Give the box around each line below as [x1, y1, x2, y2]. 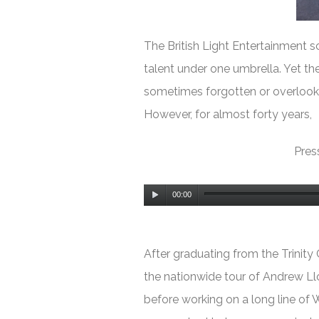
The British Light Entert [144, 38, 264, 53]
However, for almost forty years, [144, 107, 312, 121]
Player [143, 203, 176, 217]
